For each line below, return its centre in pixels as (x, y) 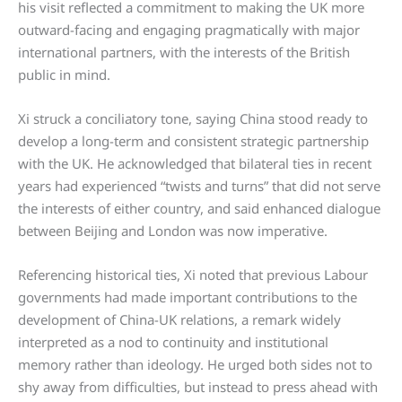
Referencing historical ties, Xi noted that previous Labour (193, 275)
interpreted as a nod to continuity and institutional (173, 342)
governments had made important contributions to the (188, 297)
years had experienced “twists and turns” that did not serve (199, 186)
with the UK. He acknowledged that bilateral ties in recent (195, 164)
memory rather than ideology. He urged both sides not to (195, 365)
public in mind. (64, 75)
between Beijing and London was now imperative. (173, 231)
